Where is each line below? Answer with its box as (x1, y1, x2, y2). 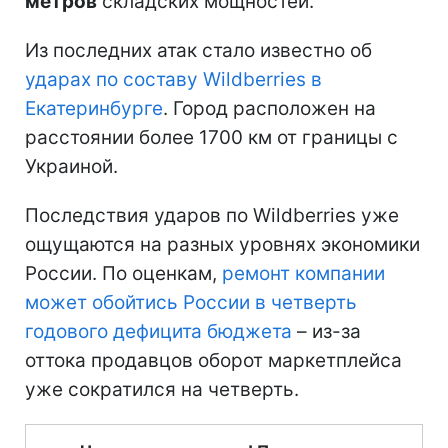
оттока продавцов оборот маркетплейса (25, 348, 402, 372)
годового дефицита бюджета (25, 319, 292, 343)
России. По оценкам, (25, 261, 222, 285)
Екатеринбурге (25, 96, 163, 120)
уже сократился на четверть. (25, 377, 299, 401)
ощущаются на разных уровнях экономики (25, 232, 420, 256)
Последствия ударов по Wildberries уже (25, 203, 399, 227)
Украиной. (25, 154, 118, 178)
